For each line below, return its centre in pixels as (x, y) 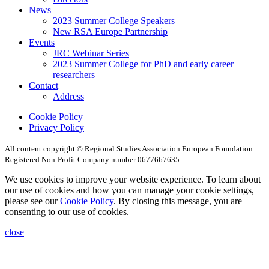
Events (42, 43)
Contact (44, 86)
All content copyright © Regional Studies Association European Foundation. (130, 149)
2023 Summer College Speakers (114, 21)
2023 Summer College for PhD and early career (143, 64)
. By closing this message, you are (178, 201)
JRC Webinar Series (91, 53)
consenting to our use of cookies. (67, 212)
